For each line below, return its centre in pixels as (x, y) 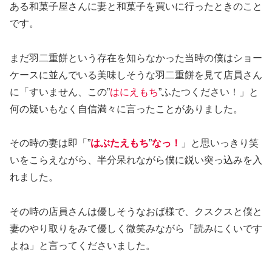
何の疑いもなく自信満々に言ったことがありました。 (126, 109)
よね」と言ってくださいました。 (83, 246)
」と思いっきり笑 (220, 143)
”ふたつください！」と (209, 92)
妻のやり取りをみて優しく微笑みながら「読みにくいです (136, 229)
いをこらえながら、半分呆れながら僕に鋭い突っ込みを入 (136, 160)
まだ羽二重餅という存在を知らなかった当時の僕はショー (136, 58)
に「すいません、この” (60, 92)
